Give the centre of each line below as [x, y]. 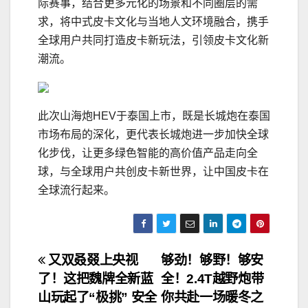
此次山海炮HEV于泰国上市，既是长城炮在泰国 [154, 116]
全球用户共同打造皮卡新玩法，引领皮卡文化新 [153, 41]
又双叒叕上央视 [91, 261]
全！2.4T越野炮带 [212, 279]
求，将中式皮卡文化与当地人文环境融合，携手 [153, 22]
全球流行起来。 [76, 190]
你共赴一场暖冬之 [212, 298]
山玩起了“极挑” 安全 [97, 298]
